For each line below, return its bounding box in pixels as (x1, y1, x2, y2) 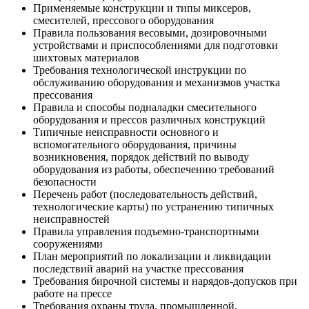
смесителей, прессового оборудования (33, 14, 214, 26)
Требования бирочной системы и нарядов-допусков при (33, 275, 297, 287)
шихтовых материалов (33, 51, 139, 63)
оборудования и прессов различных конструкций (33, 113, 266, 126)
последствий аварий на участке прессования (33, 262, 243, 275)
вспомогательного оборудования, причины (33, 138, 237, 150)
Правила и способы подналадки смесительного (33, 101, 257, 113)
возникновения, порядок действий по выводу (33, 150, 249, 163)
